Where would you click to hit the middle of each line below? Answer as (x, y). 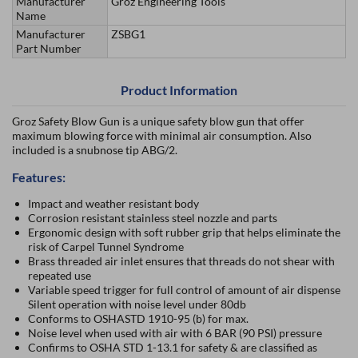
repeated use (60, 275)
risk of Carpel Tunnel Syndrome (106, 247)
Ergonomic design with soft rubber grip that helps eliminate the (184, 232)
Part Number (49, 48)
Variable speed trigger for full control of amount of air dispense (184, 290)
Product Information (179, 90)
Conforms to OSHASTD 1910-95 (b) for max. (138, 318)
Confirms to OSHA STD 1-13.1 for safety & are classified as (173, 347)
